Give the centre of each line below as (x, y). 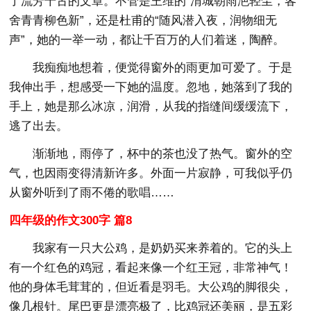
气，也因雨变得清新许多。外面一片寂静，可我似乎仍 (151, 173)
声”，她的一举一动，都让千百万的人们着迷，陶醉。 (147, 40)
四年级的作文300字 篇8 (71, 220)
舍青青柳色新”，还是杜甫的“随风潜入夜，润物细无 (143, 20)
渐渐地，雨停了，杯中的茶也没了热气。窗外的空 (163, 153)
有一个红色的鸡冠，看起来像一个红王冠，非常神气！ (151, 267)
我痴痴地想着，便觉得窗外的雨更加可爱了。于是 (163, 67)
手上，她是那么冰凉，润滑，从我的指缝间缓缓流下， (151, 106)
